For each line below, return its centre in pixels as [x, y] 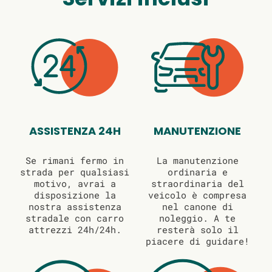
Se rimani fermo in [75, 161]
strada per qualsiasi [75, 172]
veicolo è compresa [197, 195]
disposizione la [75, 195]
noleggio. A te [197, 218]
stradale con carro [75, 218]
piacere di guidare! [197, 241]
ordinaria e [197, 172]
